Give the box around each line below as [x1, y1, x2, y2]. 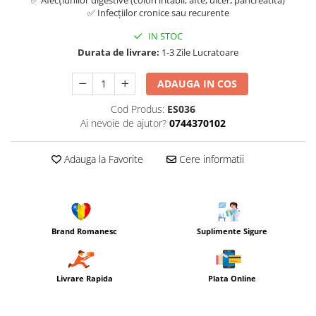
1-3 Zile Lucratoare [159, 46, 238, 59]
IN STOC [146, 30, 183, 42]
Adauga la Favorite [61, 152, 143, 166]
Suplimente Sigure [196, 225, 267, 236]
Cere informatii [176, 152, 244, 166]
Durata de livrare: [78, 46, 159, 59]
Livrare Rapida [56, 273, 113, 284]
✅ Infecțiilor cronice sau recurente [87, 6, 229, 19]
